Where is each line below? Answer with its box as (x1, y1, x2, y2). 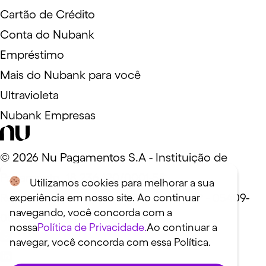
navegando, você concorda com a (9, 207, 172, 218)
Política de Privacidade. (37, 221, 147, 233)
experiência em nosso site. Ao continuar (9, 192, 200, 204)
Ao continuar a (147, 221, 217, 233)
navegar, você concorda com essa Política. (9, 236, 211, 248)
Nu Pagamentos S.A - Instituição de (39, 151, 227, 164)
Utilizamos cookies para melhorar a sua (30, 177, 214, 189)
